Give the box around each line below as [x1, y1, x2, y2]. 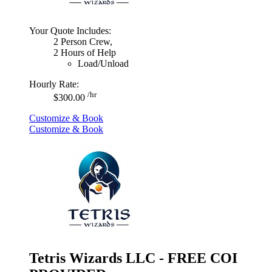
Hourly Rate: [29, 78, 79, 89]
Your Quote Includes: [29, 25, 111, 36]
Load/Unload [78, 58, 129, 69]
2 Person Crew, [53, 36, 112, 47]
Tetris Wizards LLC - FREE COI [29, 250, 237, 266]
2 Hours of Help [53, 47, 116, 58]
